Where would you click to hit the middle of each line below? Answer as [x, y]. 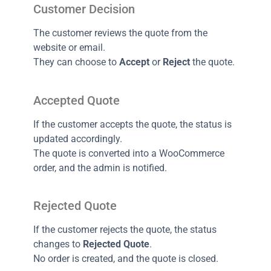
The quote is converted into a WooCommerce [129, 153]
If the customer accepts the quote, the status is [132, 124]
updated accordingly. [78, 139]
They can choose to [76, 62]
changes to [58, 244]
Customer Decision [84, 9]
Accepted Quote [77, 100]
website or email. [69, 48]
